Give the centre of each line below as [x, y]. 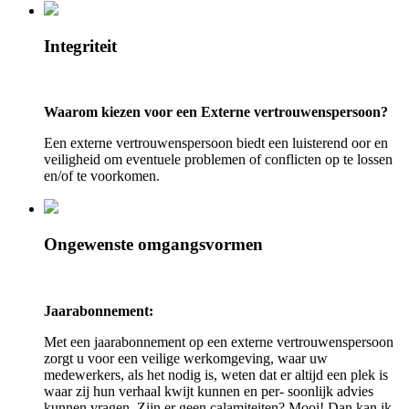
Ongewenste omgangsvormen [153, 245]
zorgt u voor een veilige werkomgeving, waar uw [186, 358]
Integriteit [80, 46]
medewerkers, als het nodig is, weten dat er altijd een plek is [216, 374]
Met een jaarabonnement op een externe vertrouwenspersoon [219, 341]
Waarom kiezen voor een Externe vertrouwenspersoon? [216, 112]
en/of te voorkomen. [102, 176]
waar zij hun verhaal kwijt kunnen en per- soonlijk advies [209, 391]
